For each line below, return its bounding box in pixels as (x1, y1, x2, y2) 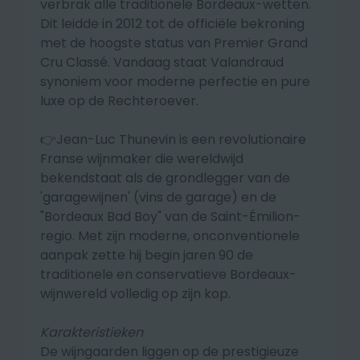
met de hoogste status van (40, 34, 214, 52)
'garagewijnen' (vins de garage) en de (40, 188, 276, 207)
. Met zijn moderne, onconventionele (72, 227, 300, 245)
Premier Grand (214, 34, 308, 52)
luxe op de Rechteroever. (40, 92, 198, 110)
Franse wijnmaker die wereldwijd (40, 149, 243, 168)
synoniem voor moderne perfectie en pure (40, 72, 310, 91)
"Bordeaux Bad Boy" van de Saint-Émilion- (40, 207, 301, 226)
